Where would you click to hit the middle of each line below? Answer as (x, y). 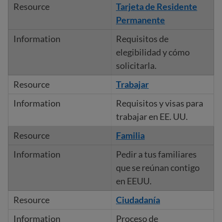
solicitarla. (136, 65)
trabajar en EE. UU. (152, 116)
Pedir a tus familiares (156, 154)
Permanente (140, 20)
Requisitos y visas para (159, 103)
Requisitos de (142, 39)
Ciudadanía (138, 200)
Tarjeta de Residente (156, 6)
